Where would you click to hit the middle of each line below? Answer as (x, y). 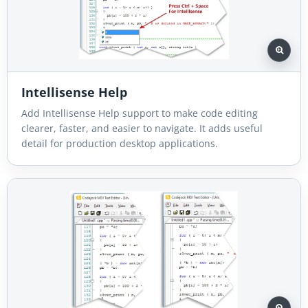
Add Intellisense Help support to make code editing (140, 113)
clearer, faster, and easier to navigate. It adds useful (142, 128)
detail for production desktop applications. (120, 143)
